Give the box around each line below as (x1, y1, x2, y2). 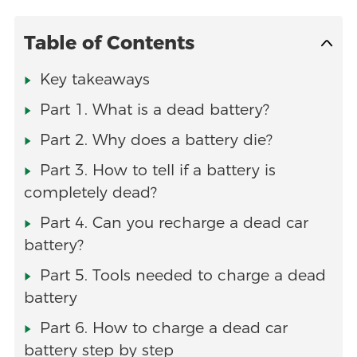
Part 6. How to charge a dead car (39, 319, 288, 338)
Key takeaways (39, 70, 150, 89)
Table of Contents (23, 31, 194, 55)
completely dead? (23, 183, 157, 202)
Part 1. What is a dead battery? (39, 100, 269, 120)
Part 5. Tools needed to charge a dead (39, 266, 326, 285)
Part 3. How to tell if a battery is (39, 161, 276, 180)
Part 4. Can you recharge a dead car (39, 214, 308, 233)
